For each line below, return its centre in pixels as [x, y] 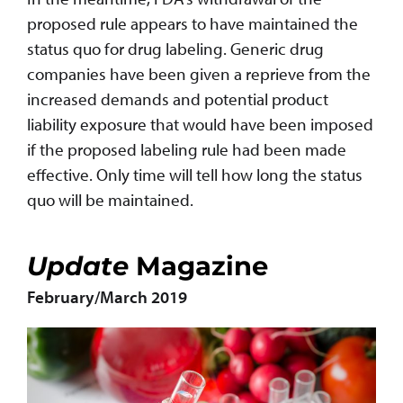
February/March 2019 [107, 297]
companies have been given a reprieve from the [199, 74]
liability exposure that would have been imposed [200, 125]
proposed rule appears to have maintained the [193, 24]
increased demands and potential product [178, 99]
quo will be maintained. [110, 200]
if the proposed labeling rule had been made [187, 150]
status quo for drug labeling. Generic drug [175, 49]
